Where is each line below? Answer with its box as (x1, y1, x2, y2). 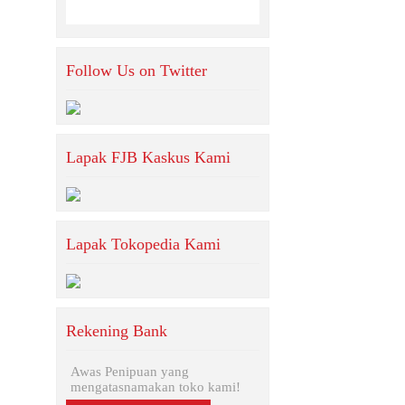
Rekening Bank (66, 322, 167, 340)
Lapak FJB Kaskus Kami (66, 148, 231, 166)
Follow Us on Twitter (66, 61, 207, 80)
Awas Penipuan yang (71, 364, 189, 379)
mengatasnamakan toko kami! (71, 380, 240, 394)
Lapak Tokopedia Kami (66, 235, 221, 253)
